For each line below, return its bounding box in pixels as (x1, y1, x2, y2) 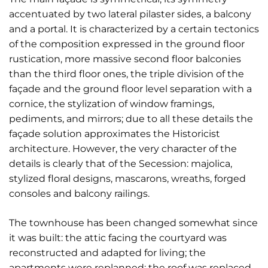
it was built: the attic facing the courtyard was (9, 232, 227, 243)
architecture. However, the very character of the (9, 143, 237, 154)
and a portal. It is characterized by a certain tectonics (9, 23, 259, 35)
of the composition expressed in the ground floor (9, 38, 245, 50)
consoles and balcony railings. (9, 188, 150, 199)
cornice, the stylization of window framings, (9, 98, 214, 109)
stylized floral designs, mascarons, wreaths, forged (9, 173, 246, 184)
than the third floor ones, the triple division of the (9, 68, 244, 80)
